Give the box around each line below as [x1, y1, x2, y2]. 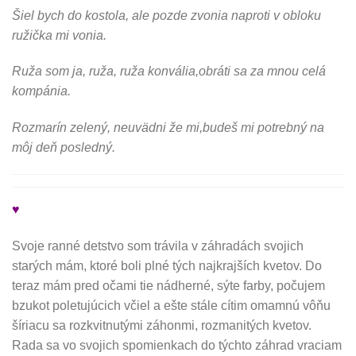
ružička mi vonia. [12, 28, 106, 42]
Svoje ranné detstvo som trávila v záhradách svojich [12, 238, 304, 253]
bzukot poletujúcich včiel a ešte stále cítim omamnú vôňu [12, 298, 331, 312]
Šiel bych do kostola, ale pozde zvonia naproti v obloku [12, 8, 321, 22]
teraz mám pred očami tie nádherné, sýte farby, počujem [12, 278, 325, 292]
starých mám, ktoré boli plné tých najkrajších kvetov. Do [12, 258, 322, 273]
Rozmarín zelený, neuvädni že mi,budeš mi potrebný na [12, 121, 324, 135]
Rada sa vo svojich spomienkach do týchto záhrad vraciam [12, 338, 342, 352]
